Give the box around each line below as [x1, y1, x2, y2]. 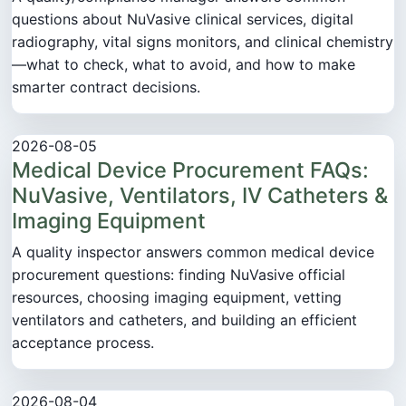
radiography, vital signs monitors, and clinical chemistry [12, 32, 393, 51]
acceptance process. [12, 333, 154, 352]
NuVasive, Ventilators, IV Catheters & [12, 181, 388, 208]
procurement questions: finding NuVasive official [12, 265, 345, 284]
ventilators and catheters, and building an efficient [12, 310, 357, 329]
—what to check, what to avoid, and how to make [12, 54, 355, 73]
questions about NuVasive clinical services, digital [12, 9, 353, 28]
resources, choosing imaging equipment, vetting [12, 287, 342, 306]
